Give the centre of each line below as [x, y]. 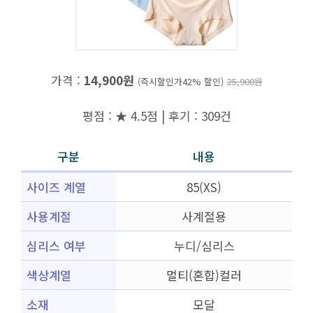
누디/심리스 [204, 246]
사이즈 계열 [56, 187]
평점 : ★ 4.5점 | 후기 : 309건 [156, 115]
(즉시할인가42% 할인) [180, 81]
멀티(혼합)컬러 [204, 275]
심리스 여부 [56, 246]
